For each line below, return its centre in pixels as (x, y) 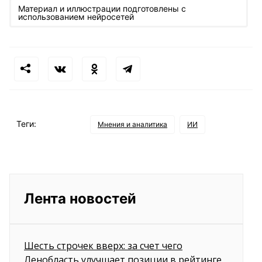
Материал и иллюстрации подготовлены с (102, 8)
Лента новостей (80, 199)
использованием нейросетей (76, 17)
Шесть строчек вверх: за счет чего (103, 246)
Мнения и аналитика (132, 124)
